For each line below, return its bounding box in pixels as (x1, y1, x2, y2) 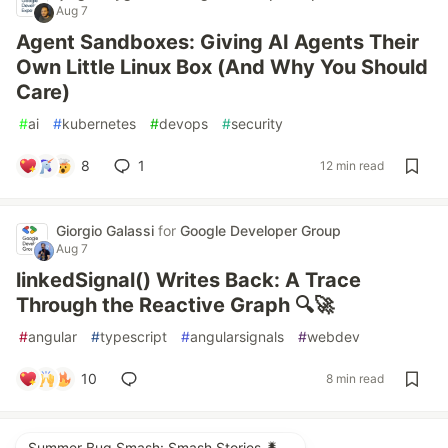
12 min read (320, 158, 384, 174)
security (231, 114, 283, 132)
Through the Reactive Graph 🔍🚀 (16, 292, 334, 317)
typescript (100, 327, 167, 345)
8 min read (326, 371, 384, 387)
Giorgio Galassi (56, 221, 158, 239)
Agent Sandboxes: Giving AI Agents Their (16, 29, 419, 54)
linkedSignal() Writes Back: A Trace (16, 267, 361, 292)
